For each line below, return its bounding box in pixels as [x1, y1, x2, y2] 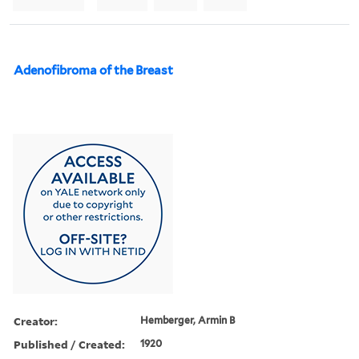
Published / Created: [14, 336, 125, 352]
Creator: [14, 313, 58, 329]
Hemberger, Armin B [140, 313, 236, 326]
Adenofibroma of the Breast [14, 63, 173, 78]
